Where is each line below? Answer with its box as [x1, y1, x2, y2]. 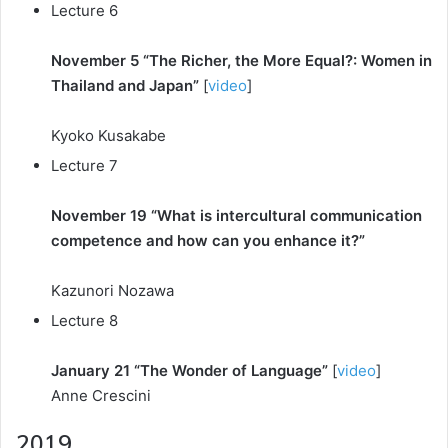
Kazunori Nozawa [51, 281, 174, 300]
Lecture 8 [51, 311, 118, 330]
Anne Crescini [51, 386, 151, 405]
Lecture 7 [51, 156, 118, 175]
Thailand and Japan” [51, 76, 199, 95]
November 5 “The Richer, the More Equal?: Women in [51, 51, 432, 70]
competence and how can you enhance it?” [51, 231, 365, 250]
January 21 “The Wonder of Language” [51, 361, 332, 380]
